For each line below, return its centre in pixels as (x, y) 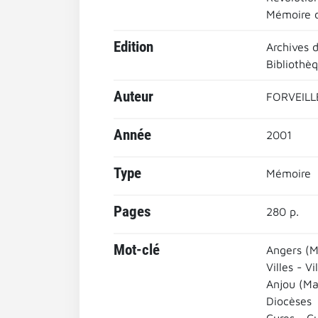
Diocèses (289, 301)
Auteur (133, 97)
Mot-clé (137, 250)
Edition (133, 47)
